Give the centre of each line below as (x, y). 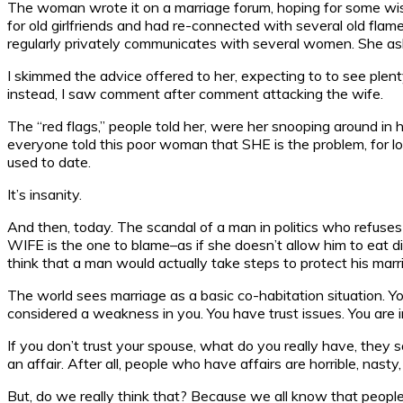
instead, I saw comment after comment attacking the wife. (195, 93)
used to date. (49, 161)
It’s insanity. (45, 194)
